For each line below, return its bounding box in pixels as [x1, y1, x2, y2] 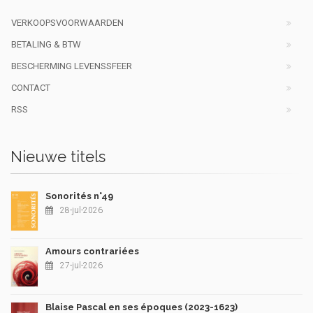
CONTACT [11, 82, 50, 94]
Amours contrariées [45, 246, 139, 257]
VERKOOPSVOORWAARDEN [11, 17, 124, 29]
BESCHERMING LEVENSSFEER [11, 61, 132, 72]
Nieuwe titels [10, 147, 105, 166]
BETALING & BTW [11, 39, 81, 50]
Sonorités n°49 [45, 191, 113, 202]
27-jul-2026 [60, 261, 103, 271]
